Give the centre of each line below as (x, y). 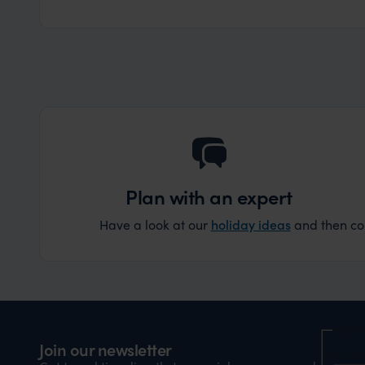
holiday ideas (251, 224)
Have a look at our (155, 224)
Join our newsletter (106, 349)
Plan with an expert (209, 196)
